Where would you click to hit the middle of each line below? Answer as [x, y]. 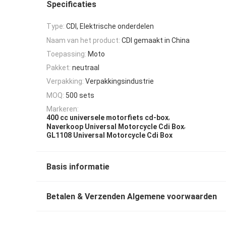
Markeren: [63, 109]
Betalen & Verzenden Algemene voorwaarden [132, 196]
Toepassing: [66, 54]
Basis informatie [78, 166]
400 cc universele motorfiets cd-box [107, 118]
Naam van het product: [83, 40]
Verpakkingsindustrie [120, 81]
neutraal [86, 68]
